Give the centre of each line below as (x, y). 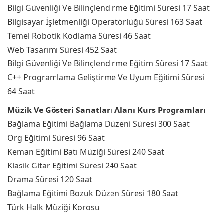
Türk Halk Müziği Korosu (54, 207)
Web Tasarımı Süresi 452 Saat (62, 50)
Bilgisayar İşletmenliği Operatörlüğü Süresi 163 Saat (105, 22)
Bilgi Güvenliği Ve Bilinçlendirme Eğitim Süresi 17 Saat (108, 63)
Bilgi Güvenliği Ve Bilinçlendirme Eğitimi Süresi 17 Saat (109, 8)
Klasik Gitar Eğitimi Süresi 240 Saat (72, 166)
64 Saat (21, 91)
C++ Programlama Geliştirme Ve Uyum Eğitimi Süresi (106, 77)
